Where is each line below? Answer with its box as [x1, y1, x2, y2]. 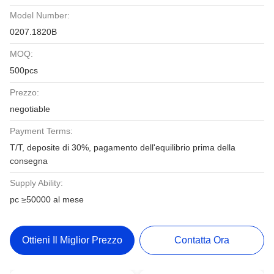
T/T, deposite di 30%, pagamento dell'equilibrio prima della [10, 143, 235, 152]
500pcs [10, 65, 38, 75]
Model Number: [10, 10, 70, 20]
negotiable [10, 104, 50, 114]
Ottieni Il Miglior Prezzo [21, 235, 122, 245]
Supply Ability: [10, 178, 63, 188]
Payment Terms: [10, 126, 73, 136]
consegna [10, 156, 48, 166]
